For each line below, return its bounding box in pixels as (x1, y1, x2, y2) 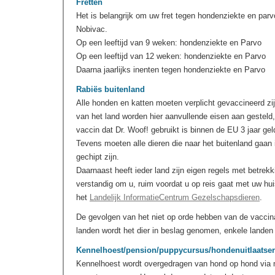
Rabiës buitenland (76, 85, 145, 94)
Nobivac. (76, 25, 107, 34)
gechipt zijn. (76, 152, 119, 161)
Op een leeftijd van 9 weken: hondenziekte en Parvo (76, 38, 261, 47)
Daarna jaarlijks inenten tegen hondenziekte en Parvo (76, 65, 265, 74)
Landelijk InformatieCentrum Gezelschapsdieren (90, 193, 260, 202)
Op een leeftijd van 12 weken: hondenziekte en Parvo (76, 52, 266, 61)
